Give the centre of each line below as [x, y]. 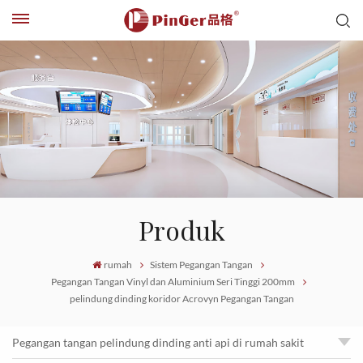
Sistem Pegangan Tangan [202, 264]
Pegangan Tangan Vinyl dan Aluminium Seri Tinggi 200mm [173, 281]
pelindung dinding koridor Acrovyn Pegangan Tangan [181, 298]
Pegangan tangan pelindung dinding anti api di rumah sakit [158, 342]
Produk [181, 233]
